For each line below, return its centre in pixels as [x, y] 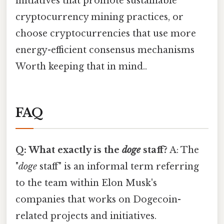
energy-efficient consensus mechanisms [105, 50]
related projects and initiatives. [86, 216]
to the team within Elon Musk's [86, 183]
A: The [183, 150]
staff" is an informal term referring [118, 166]
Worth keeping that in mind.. [81, 66]
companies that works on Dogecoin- [98, 199]
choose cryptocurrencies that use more [106, 33]
